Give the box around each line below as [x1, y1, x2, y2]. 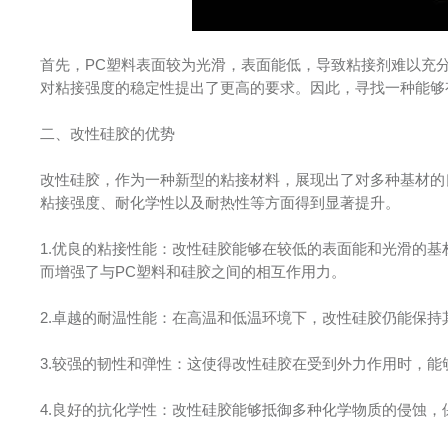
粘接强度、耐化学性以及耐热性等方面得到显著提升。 [40, 194, 401, 211]
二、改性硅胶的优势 [40, 125, 176, 142]
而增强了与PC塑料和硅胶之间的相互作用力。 [40, 263, 347, 280]
